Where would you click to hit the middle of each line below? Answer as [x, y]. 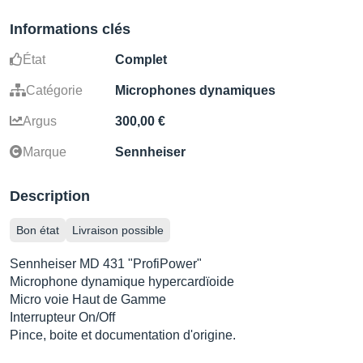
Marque [45, 152]
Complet [141, 59]
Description [50, 196]
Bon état [38, 230]
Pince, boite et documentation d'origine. [123, 335]
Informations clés [70, 29]
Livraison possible [118, 230]
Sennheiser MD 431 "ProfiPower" [106, 263]
